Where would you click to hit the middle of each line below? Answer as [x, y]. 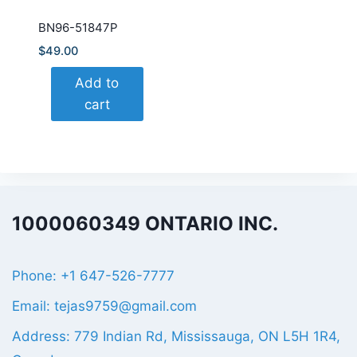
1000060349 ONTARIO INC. [145, 224]
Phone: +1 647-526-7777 [93, 275]
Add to [97, 83]
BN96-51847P [78, 28]
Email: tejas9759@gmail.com [104, 306]
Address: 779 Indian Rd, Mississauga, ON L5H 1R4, [176, 337]
